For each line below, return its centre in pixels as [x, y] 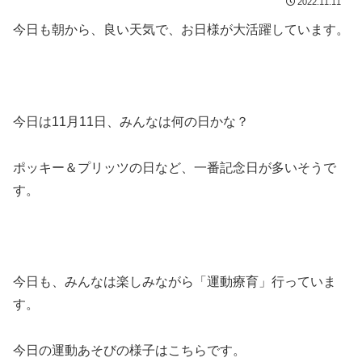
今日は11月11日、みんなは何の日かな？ [131, 121]
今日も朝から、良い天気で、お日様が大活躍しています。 [181, 30]
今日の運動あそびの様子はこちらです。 [129, 351]
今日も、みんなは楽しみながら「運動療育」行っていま [175, 282]
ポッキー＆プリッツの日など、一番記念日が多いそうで [175, 167]
